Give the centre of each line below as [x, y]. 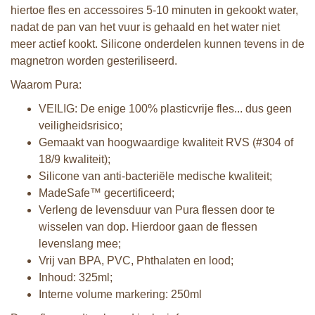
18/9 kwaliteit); [75, 159]
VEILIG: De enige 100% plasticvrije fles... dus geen [165, 109]
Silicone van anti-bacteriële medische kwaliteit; [155, 176]
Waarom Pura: [46, 85]
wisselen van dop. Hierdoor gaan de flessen [148, 227]
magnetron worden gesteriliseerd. [94, 61]
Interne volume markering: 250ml [120, 294]
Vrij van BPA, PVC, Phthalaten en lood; [136, 261]
